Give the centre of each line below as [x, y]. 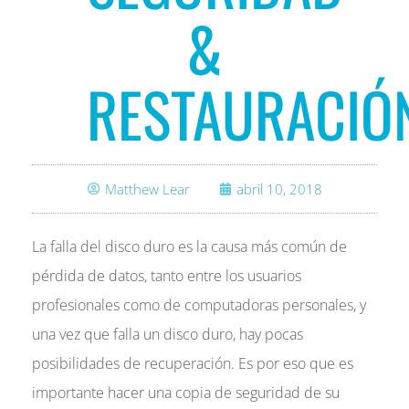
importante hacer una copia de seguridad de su [186, 393]
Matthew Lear [147, 189]
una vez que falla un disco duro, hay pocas [168, 334]
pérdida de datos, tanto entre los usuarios [167, 276]
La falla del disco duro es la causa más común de [189, 246]
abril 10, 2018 [279, 189]
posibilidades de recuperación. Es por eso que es [193, 363]
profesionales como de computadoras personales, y [199, 305]
